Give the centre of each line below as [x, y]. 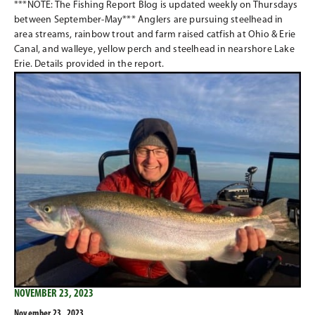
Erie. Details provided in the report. [89, 64]
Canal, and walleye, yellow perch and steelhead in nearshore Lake [154, 49]
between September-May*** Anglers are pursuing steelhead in [149, 20]
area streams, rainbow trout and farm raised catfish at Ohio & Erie [155, 34]
